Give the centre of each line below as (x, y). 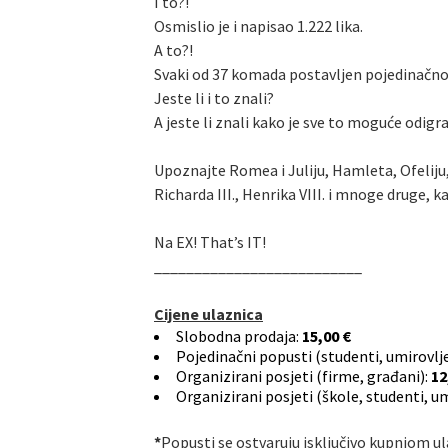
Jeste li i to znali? (214, 98)
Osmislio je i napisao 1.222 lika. (258, 26)
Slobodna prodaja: (239, 336)
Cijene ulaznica (208, 314)
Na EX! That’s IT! (210, 242)
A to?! (173, 50)
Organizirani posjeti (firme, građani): (303, 376)
